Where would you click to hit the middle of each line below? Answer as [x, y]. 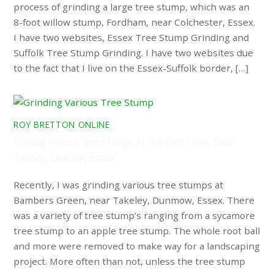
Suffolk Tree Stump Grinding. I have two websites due [134, 52]
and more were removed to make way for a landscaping [137, 246]
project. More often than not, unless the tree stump [130, 261]
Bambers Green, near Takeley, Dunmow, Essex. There [134, 200]
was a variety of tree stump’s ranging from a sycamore [135, 216]
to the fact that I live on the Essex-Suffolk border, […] [131, 68]
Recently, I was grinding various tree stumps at [119, 185]
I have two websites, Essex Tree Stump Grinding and [131, 37]
